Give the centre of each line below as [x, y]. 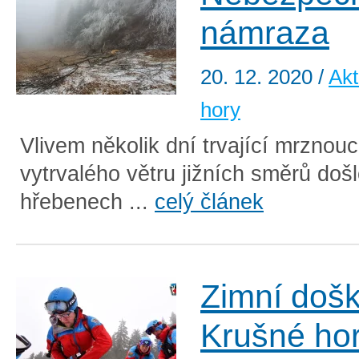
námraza [265, 33]
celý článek [209, 202]
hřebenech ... [87, 202]
